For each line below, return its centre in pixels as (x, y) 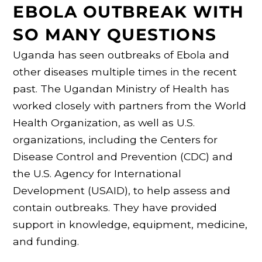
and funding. (46, 242)
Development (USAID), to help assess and (122, 191)
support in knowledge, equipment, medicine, (130, 225)
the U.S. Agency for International (97, 174)
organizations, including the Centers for (116, 140)
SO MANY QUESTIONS (115, 35)
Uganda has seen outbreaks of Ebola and (121, 55)
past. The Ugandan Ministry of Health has (121, 89)
